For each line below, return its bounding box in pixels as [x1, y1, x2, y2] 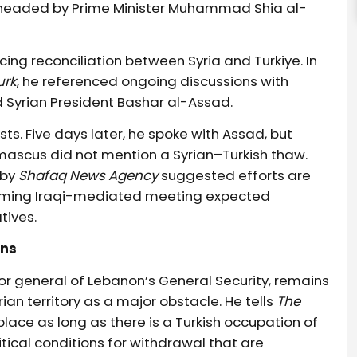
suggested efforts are [158, 165, 312, 185]
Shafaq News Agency [18, 165, 159, 185]
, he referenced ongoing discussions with [17, 71, 289, 91]
